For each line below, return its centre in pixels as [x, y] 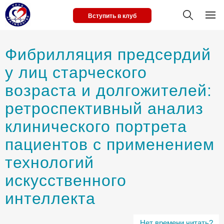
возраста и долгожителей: [108, 90]
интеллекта [50, 198]
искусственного [66, 180]
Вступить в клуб [112, 16]
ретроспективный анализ [104, 108]
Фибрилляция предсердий [108, 54]
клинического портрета [96, 126]
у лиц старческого [76, 72]
